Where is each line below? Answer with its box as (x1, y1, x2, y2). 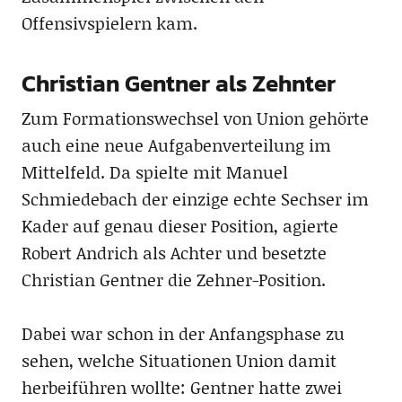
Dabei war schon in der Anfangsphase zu (21, 321, 345, 345)
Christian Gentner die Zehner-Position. (21, 267, 326, 292)
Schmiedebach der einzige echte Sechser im (21, 187, 369, 211)
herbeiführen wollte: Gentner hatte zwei (21, 375, 342, 399)
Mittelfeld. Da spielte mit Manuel (21, 160, 288, 184)
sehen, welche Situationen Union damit (21, 348, 336, 372)
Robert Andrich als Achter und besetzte (21, 240, 327, 265)
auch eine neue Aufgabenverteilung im (21, 133, 331, 157)
